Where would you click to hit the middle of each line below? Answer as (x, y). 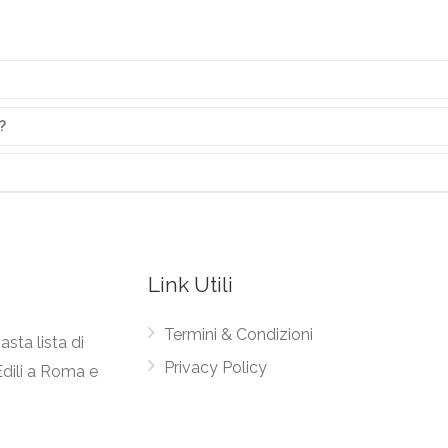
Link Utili (191, 284)
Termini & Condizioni (239, 334)
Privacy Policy (216, 367)
